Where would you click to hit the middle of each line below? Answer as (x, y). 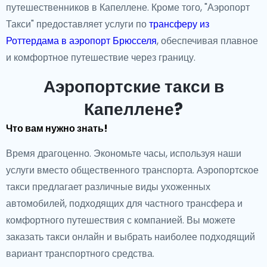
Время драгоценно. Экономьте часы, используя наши (124, 153)
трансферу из (179, 24)
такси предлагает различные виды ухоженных (108, 187)
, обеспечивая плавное (207, 41)
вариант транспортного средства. (80, 254)
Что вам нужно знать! (57, 128)
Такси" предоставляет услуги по (77, 24)
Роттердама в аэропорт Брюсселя (81, 41)
